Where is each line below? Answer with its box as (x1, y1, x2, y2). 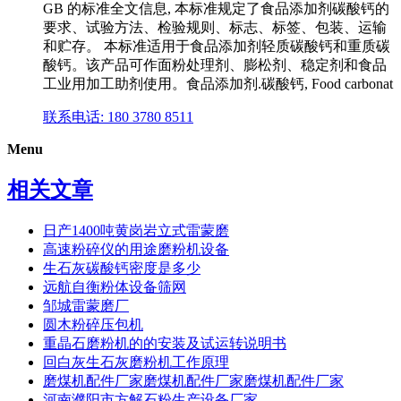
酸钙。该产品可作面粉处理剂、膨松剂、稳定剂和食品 (43, 57, 387, 73)
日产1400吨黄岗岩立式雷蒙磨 (43, 222, 229, 238)
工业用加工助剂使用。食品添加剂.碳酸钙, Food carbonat (43, 76, 393, 92)
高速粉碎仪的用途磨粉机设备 (43, 241, 229, 257)
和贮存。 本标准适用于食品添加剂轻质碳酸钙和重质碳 (43, 38, 390, 55)
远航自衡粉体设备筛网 (43, 278, 186, 294)
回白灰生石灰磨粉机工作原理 (43, 354, 229, 370)
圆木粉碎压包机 (43, 316, 143, 332)
